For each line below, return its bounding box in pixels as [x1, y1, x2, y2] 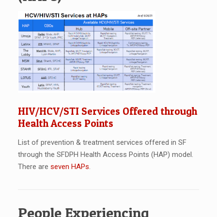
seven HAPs [50, 162, 89, 171]
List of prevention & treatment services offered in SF [17, 138, 186, 147]
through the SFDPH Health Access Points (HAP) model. [17, 150, 193, 159]
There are [17, 162, 50, 171]
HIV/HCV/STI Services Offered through [17, 105, 197, 117]
